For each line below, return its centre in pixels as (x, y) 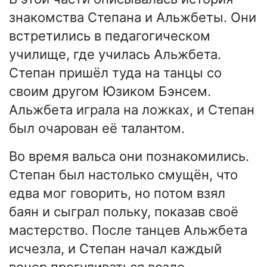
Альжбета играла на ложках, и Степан (132, 109)
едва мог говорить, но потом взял (117, 193)
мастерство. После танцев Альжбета (128, 230)
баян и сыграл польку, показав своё (124, 211)
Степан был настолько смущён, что (123, 174)
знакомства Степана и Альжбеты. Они (133, 17)
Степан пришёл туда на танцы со (115, 72)
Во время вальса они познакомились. (129, 156)
